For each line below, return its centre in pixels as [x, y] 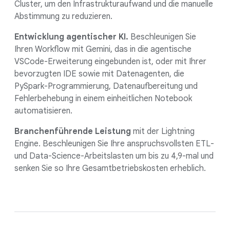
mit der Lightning [163, 132]
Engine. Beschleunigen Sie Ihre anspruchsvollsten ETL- [114, 144]
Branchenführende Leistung [73, 132]
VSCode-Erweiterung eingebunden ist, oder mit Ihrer [110, 62]
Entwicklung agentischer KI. [71, 37]
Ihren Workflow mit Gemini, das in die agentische [103, 50]
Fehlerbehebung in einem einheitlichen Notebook [103, 99]
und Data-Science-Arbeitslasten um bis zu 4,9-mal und [114, 156]
